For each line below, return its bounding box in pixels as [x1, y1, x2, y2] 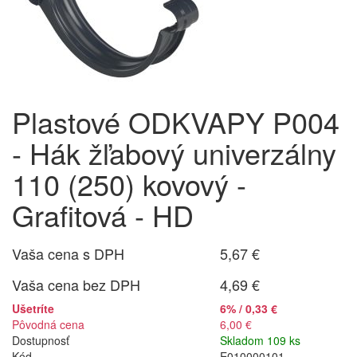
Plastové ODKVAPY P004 [12, 101, 339, 142]
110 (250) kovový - [12, 163, 246, 204]
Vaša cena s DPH [12, 243, 124, 264]
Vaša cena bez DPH [12, 274, 140, 295]
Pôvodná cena [12, 316, 84, 332]
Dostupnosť [12, 332, 69, 348]
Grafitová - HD [12, 194, 194, 235]
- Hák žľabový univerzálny [12, 132, 336, 173]
